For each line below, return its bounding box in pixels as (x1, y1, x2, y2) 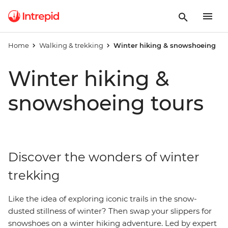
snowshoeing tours (8, 91, 204, 116)
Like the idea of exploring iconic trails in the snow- (8, 194, 197, 204)
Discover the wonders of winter (8, 150, 199, 164)
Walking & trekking (39, 41, 103, 49)
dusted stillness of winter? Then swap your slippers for (8, 206, 212, 216)
